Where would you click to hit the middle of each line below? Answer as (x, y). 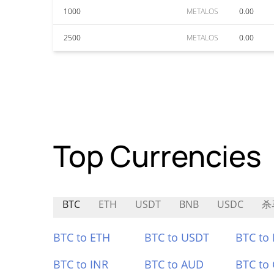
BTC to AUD (174, 264)
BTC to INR (81, 264)
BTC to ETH (82, 237)
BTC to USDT (176, 237)
